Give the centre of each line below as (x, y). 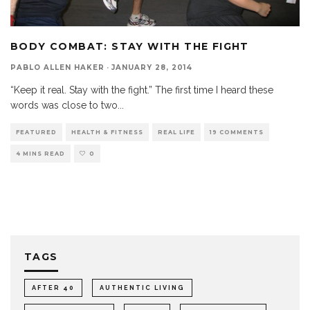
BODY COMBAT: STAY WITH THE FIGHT (130, 46)
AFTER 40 (53, 288)
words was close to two (64, 105)
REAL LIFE (176, 132)
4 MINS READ (40, 153)
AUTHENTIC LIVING (142, 288)
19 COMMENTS (237, 132)
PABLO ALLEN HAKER (57, 67)
